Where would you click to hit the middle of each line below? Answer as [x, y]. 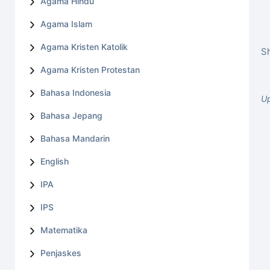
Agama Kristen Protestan [90, 70]
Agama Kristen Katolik [84, 47]
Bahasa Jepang [72, 115]
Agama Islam [67, 24]
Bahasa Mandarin [75, 138]
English [55, 161]
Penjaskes [61, 253]
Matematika [64, 230]
